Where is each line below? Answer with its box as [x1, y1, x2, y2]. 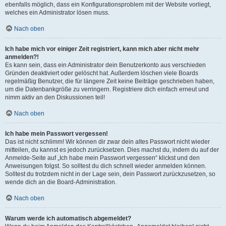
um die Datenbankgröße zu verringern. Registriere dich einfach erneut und [5, 86, 209, 93]
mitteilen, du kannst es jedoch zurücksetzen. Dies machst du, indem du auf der [5, 146, 219, 153]
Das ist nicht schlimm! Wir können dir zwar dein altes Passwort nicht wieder [5, 138, 210, 145]
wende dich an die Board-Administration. [5, 179, 117, 186]
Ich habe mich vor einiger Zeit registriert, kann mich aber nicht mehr [5, 45, 199, 52]
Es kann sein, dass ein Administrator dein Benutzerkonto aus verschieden [5, 62, 206, 69]
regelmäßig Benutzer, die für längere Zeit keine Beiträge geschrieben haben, [5, 78, 214, 85]
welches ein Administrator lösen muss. [5, 9, 109, 16]
